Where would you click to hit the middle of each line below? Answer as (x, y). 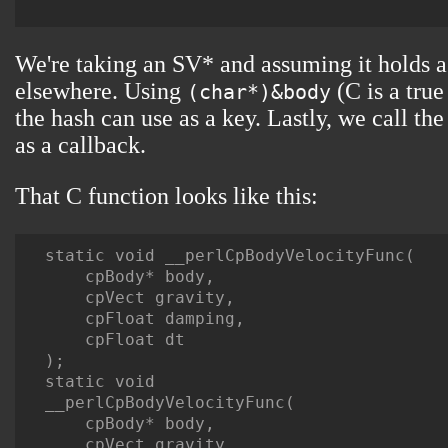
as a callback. (80, 145)
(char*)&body (259, 92)
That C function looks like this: (166, 196)
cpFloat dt (115, 340)
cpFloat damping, (145, 319)
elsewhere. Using (101, 91)
